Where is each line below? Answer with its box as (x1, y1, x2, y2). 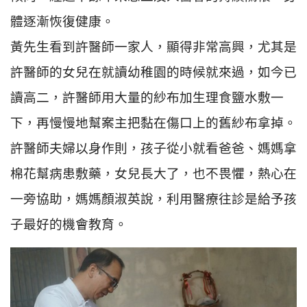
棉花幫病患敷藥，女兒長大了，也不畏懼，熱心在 (10, 164, 297, 182)
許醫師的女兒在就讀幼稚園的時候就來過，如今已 (10, 62, 297, 80)
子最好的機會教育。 (10, 214, 127, 232)
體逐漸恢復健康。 (10, 12, 114, 29)
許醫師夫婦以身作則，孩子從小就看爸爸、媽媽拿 (10, 138, 297, 156)
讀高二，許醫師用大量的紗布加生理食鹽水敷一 (10, 88, 284, 106)
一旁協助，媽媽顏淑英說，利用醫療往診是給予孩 (10, 189, 297, 207)
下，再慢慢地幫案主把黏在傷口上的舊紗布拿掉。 (10, 113, 297, 131)
